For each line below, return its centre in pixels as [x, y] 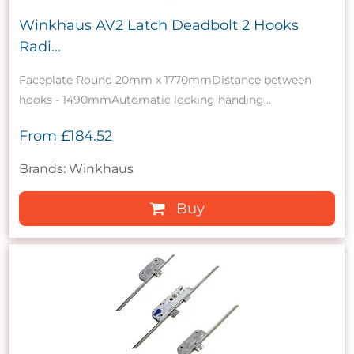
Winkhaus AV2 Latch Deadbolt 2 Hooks [159, 25]
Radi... [40, 46]
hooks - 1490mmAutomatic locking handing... [145, 99]
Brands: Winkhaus [76, 168]
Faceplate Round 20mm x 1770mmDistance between [165, 79]
